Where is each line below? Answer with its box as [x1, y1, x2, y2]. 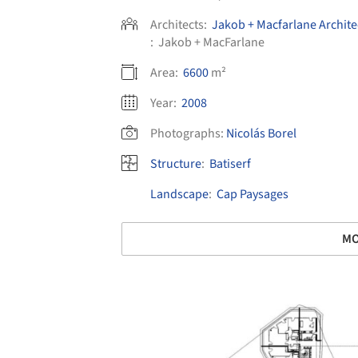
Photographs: [150, 125, 224, 143]
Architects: [150, 16, 209, 34]
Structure [150, 155, 201, 173]
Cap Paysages [217, 185, 288, 204]
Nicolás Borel [226, 125, 296, 143]
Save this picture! [62, 295, 147, 312]
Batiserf [209, 155, 251, 173]
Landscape [150, 185, 209, 204]
